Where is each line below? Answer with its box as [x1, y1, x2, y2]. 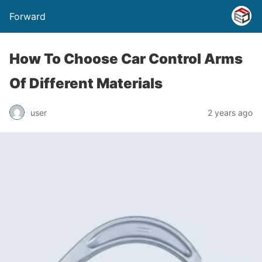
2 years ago [208, 107, 253, 118]
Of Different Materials [9, 75, 163, 92]
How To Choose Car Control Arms [9, 50, 243, 67]
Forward [9, 11, 46, 22]
